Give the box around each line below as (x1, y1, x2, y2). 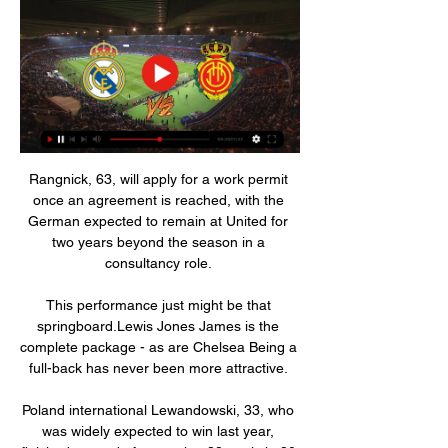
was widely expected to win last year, (42, 422, 274, 439)
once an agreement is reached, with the (32, 191, 284, 208)
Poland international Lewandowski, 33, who (22, 401, 294, 418)
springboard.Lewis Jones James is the (37, 317, 279, 334)
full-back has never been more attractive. (29, 359, 291, 376)
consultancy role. (105, 254, 215, 271)
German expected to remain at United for (28, 212, 288, 229)
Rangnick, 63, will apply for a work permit (28, 170, 288, 187)
